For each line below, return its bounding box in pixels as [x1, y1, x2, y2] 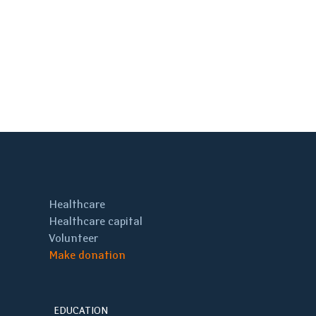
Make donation [49, 248, 126, 262]
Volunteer [49, 231, 98, 245]
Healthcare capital [49, 214, 142, 228]
